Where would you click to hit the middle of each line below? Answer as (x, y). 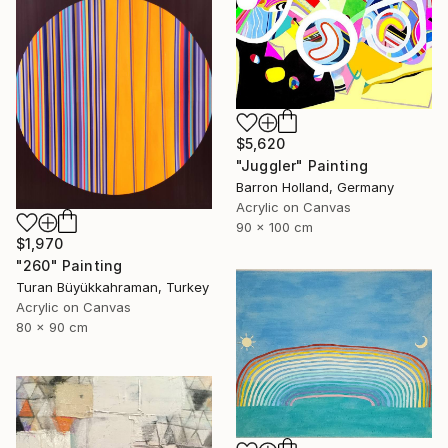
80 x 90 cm (52, 326)
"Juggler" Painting (302, 165)
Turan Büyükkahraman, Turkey (112, 286)
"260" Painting (69, 265)
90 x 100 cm (274, 226)
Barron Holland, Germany (315, 186)
